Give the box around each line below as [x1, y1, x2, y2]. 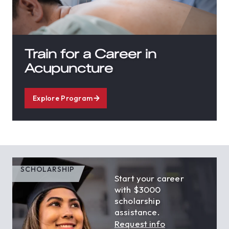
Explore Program [33, 93, 93, 103]
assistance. [114, 206, 160, 217]
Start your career [114, 172, 184, 184]
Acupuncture [25, 60, 113, 76]
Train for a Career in [25, 46, 156, 61]
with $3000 [114, 184, 161, 195]
